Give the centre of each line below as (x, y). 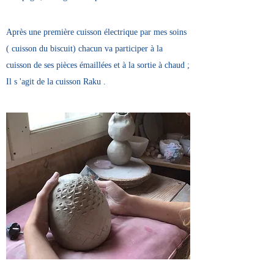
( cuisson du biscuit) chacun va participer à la (84, 49)
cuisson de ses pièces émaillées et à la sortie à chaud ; (98, 65)
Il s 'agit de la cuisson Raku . (56, 82)
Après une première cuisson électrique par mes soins (96, 32)
